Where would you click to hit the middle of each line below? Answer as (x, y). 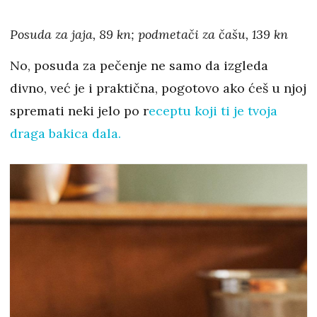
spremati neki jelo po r (79, 110)
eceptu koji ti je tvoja (213, 110)
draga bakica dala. (67, 133)
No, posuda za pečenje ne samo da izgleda (139, 65)
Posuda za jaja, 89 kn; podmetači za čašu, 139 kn (149, 34)
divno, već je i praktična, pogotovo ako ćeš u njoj (158, 88)
